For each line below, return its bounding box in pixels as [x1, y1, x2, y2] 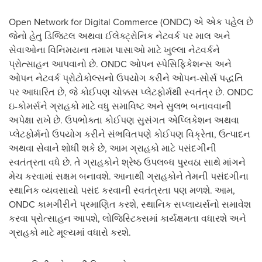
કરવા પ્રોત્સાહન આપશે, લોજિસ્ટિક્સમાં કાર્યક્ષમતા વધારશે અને [9, 212, 246, 225]
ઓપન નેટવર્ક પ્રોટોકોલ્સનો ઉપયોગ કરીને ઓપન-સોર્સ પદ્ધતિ [9, 71, 243, 85]
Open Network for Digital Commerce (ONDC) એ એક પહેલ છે [9, 15, 253, 29]
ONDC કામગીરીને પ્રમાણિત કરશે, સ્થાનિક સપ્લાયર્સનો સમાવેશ [9, 198, 251, 211]
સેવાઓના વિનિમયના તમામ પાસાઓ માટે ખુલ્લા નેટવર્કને [9, 43, 220, 57]
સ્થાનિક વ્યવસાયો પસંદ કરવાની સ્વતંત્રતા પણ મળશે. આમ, [9, 184, 235, 197]
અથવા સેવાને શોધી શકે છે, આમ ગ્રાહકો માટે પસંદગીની [9, 142, 216, 155]
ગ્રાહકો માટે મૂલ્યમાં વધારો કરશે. [9, 226, 131, 239]
